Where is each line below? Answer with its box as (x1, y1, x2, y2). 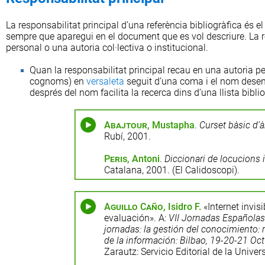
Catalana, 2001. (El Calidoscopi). (104, 164, 240, 176)
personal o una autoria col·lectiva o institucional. (6, 42, 208, 53)
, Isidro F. (163, 201, 201, 212)
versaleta (86, 76, 124, 87)
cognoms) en (30, 76, 86, 87)
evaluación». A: (104, 212, 169, 224)
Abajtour (104, 119, 147, 131)
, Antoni (127, 153, 160, 164)
